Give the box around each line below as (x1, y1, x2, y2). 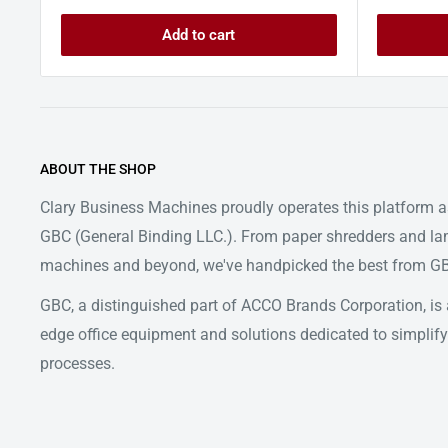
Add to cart (162, 25, 236, 44)
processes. (40, 353, 115, 373)
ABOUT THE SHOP (40, 160, 156, 177)
